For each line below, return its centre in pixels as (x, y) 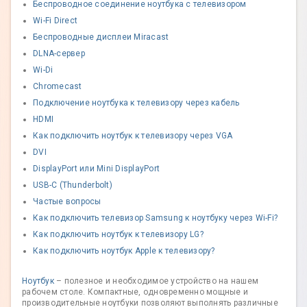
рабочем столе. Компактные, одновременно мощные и (135, 292)
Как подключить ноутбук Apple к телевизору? (124, 251)
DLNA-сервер (59, 54)
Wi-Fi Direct (55, 21)
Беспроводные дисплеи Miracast (101, 37)
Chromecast (58, 87)
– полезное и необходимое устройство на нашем (157, 281)
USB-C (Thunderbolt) (73, 185)
